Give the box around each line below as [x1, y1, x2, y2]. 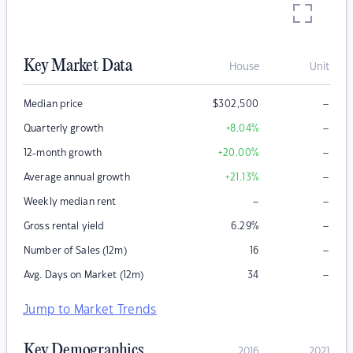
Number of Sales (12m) [24, 246, 127, 256]
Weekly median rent [24, 197, 117, 207]
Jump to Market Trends [23, 304, 157, 317]
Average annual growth [24, 173, 130, 183]
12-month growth [24, 148, 102, 158]
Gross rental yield [24, 221, 105, 232]
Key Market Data [24, 57, 132, 76]
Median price [24, 99, 84, 110]
